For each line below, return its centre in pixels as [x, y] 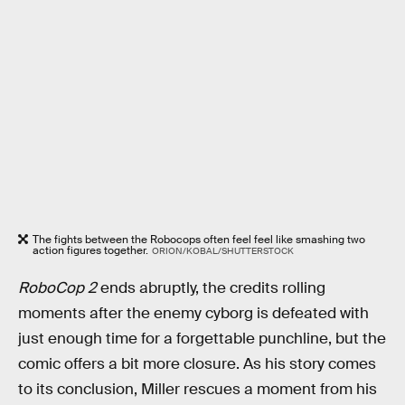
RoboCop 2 [57, 288]
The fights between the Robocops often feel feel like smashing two [199, 240]
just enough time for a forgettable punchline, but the [202, 339]
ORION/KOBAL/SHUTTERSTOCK [222, 251]
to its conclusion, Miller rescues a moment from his [198, 390]
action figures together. [90, 251]
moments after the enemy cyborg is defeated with [193, 314]
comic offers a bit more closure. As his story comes [197, 364]
